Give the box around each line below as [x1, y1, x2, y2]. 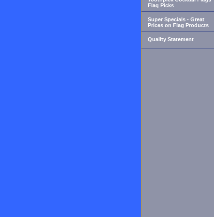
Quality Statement [148, 36, 194, 42]
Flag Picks [148, 2, 174, 8]
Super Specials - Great [148, 16, 204, 22]
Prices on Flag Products [148, 22, 209, 28]
